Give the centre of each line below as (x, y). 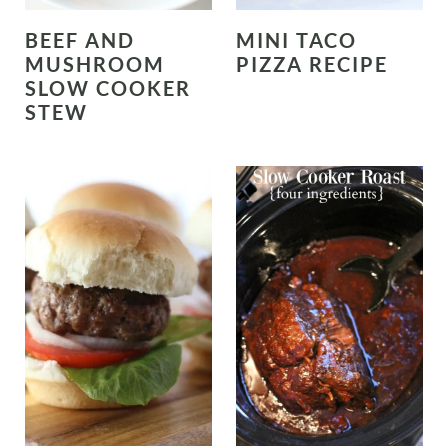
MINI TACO (296, 39)
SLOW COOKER (107, 87)
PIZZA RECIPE (312, 63)
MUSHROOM (94, 63)
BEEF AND (79, 39)
